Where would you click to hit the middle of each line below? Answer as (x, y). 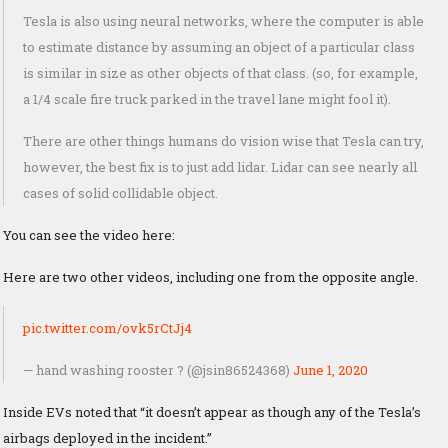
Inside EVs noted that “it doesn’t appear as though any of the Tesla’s (212, 411)
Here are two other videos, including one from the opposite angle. (210, 276)
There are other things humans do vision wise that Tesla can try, (223, 140)
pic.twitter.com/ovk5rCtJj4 (107, 327)
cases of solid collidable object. (120, 192)
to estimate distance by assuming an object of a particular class (219, 46)
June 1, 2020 (330, 369)
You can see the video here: (89, 234)
